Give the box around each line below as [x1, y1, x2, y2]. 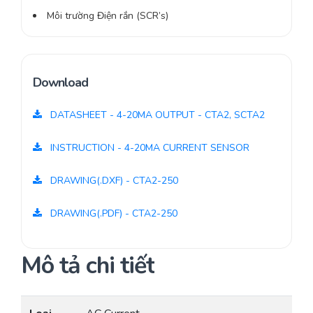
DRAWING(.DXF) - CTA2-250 [48, 174, 178, 188]
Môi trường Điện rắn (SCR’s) [47, 9, 168, 23]
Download [33, 74, 88, 92]
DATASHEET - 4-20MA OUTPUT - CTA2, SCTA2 [48, 108, 265, 122]
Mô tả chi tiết [21, 249, 154, 282]
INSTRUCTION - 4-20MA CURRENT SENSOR [48, 141, 249, 155]
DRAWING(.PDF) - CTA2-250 [48, 207, 177, 221]
